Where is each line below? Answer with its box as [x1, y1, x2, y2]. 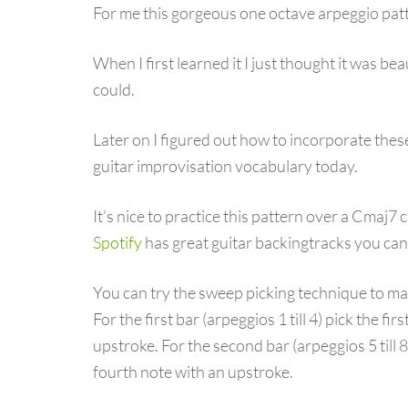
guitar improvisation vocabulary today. [93, 155, 358, 176]
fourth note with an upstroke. [93, 361, 293, 382]
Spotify [93, 231, 142, 252]
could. [93, 78, 135, 99]
